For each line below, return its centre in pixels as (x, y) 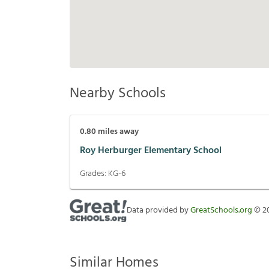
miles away (117, 132)
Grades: (94, 174)
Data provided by (159, 211)
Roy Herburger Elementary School (151, 150)
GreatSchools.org (221, 211)
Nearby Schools (118, 94)
